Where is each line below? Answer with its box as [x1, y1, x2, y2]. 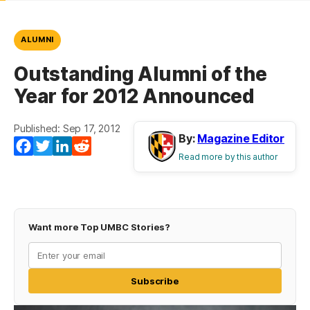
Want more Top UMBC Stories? [28, 221, 171, 233]
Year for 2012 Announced [14, 84, 255, 109]
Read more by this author [179, 152, 278, 163]
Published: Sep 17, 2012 [14, 122, 120, 135]
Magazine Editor [197, 131, 284, 146]
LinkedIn [72, 139, 114, 154]
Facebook [33, 139, 84, 154]
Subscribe [131, 275, 179, 287]
